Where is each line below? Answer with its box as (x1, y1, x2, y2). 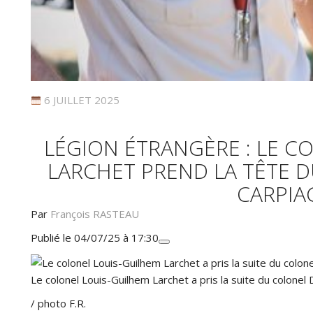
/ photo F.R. (31, 296, 86, 310)
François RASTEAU (50, 207, 139, 221)
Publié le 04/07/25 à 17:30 (31, 231, 159, 245)
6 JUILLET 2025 (41, 93, 119, 107)
